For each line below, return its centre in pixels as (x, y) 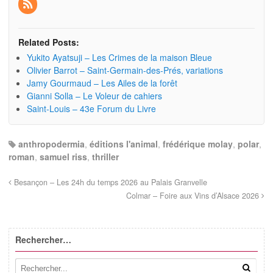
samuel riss (63, 156)
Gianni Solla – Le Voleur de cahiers (94, 95)
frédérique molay (198, 144)
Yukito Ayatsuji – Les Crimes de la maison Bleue (119, 57)
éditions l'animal (124, 144)
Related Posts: (49, 42)
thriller (105, 156)
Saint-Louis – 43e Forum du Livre (91, 108)
